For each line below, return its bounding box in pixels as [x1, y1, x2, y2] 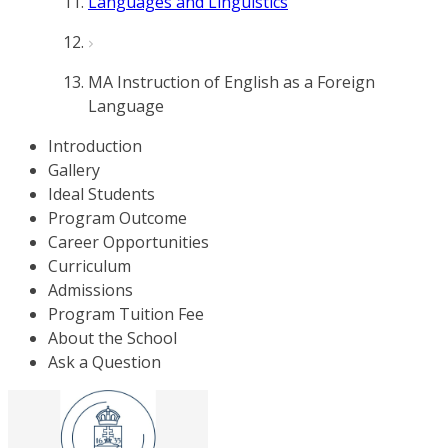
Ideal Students [48, 183, 155, 205]
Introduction [48, 135, 142, 157]
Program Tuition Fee [48, 303, 204, 325]
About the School [48, 327, 177, 349]
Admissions [48, 279, 133, 301]
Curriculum [48, 255, 131, 277]
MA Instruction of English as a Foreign [88, 71, 375, 93]
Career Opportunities [48, 231, 209, 253]
